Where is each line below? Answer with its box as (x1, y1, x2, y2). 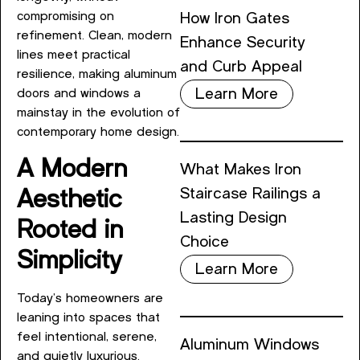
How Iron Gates (180, 11, 289, 27)
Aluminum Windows (180, 337, 319, 354)
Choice (180, 235, 229, 251)
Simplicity (17, 248, 122, 273)
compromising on (17, 10, 114, 23)
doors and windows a (17, 88, 141, 100)
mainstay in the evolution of (17, 107, 180, 120)
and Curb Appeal (180, 59, 302, 76)
